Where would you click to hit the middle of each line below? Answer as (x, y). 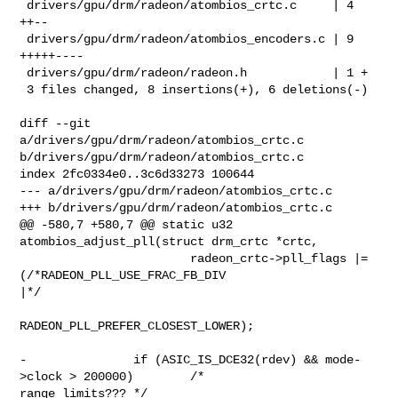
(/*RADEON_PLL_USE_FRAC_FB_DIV (127, 275)
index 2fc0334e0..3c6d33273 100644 (137, 174)
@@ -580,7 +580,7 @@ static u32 (127, 224)
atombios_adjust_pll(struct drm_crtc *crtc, (169, 241)
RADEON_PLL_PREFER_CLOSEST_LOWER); (137, 326)
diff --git (56, 123)
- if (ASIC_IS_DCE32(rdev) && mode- (191, 359)
